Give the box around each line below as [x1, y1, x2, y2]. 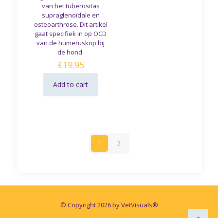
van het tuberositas [41, 1, 100, 10]
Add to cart [53, 79, 89, 89]
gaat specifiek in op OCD [35, 29, 107, 38]
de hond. [57, 47, 84, 56]
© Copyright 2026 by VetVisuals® [60, 200, 158, 209]
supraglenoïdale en [41, 10, 100, 19]
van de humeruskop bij [36, 38, 105, 47]
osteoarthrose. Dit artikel [34, 19, 108, 29]
